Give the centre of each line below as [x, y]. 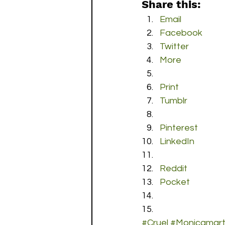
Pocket [175, 182]
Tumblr [174, 101]
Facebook [181, 33]
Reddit [174, 168]
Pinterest [179, 128]
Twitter [174, 46]
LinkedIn [177, 141]
